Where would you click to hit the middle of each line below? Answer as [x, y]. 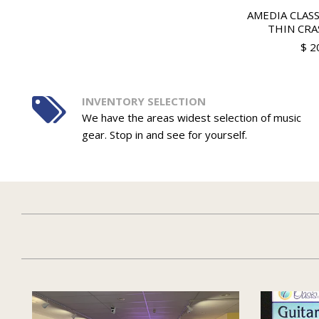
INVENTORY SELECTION [143, 101]
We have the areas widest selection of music [191, 118]
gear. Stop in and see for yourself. [164, 135]
